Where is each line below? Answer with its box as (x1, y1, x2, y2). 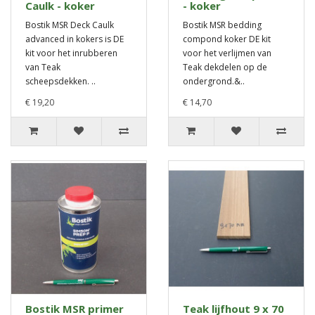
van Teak (25, 61, 60, 74)
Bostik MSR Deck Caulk (25, 19, 114, 32)
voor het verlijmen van (183, 47, 271, 60)
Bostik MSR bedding (183, 19, 262, 32)
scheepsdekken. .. (25, 75, 96, 88)
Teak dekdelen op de (183, 61, 267, 74)
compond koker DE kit (183, 33, 271, 46)
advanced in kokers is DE (25, 33, 124, 46)
